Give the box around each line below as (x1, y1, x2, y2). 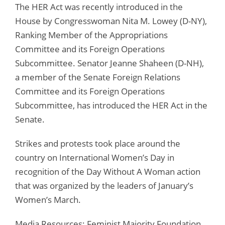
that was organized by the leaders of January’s (15, 179, 193, 191)
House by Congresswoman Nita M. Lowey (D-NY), (15, 15, 207, 27)
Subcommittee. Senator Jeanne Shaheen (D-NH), (15, 57, 204, 69)
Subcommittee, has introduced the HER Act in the (15, 99, 207, 111)
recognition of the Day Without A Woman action (15, 165, 200, 177)
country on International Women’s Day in (15, 151, 174, 163)
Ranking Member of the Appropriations (15, 29, 168, 41)
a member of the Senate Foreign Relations (15, 71, 180, 83)
